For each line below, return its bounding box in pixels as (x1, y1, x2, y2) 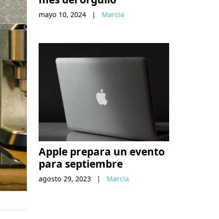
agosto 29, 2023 (39, 174, 91, 183)
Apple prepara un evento (39, 144, 165, 158)
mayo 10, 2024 (39, 10, 86, 20)
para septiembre (39, 156, 123, 171)
